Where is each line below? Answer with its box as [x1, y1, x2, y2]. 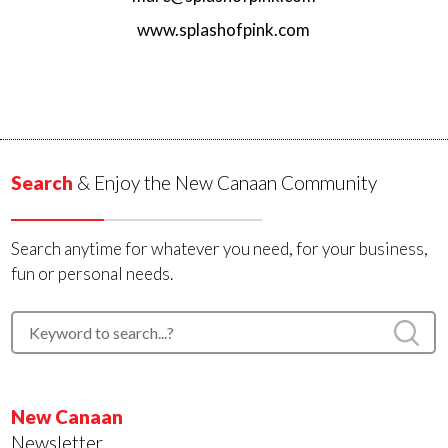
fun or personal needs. [11, 263, 174, 284]
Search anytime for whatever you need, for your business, [11, 238, 429, 259]
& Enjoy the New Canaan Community [73, 171, 378, 194]
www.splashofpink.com [137, 19, 311, 40]
